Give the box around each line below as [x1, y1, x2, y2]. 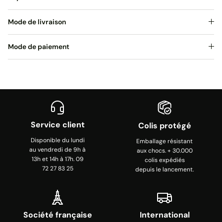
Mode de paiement [8, 42, 69, 51]
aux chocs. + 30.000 [136, 146, 193, 155]
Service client [30, 119, 85, 130]
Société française [23, 209, 92, 220]
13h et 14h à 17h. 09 [31, 155, 84, 163]
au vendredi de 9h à [29, 145, 86, 154]
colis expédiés [144, 156, 185, 164]
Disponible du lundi [30, 136, 85, 144]
